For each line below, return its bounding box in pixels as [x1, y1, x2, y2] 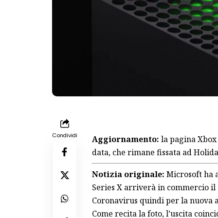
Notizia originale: [91, 168, 166, 180]
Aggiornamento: [91, 133, 161, 145]
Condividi [52, 131, 77, 139]
